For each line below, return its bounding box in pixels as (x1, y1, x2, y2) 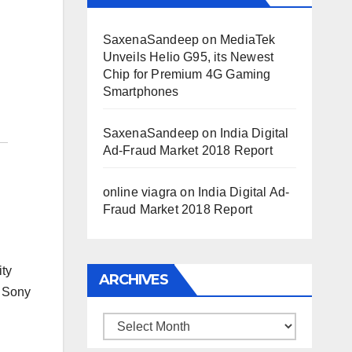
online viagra (102, 185, 178, 199)
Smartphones (102, 85, 179, 98)
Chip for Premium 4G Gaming (102, 68, 271, 81)
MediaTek (219, 33, 276, 46)
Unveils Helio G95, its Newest (102, 50, 274, 64)
